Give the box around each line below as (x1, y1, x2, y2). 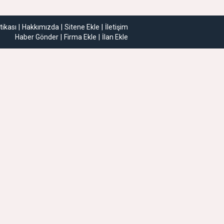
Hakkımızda (22, 22, 59, 31)
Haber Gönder (15, 32, 58, 41)
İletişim (105, 22, 128, 31)
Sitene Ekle (64, 22, 99, 31)
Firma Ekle (64, 32, 96, 41)
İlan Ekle (102, 32, 128, 41)
